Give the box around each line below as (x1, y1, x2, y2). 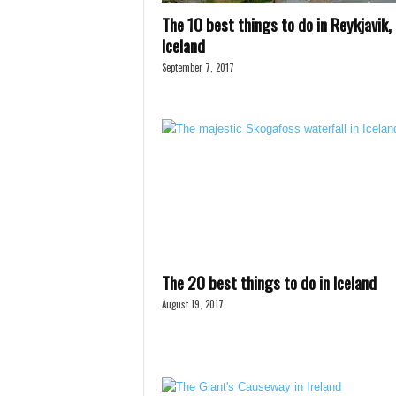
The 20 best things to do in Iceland (161, 270, 377, 294)
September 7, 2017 (161, 60, 234, 74)
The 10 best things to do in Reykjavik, (161, 11, 392, 36)
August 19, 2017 (161, 297, 224, 311)
